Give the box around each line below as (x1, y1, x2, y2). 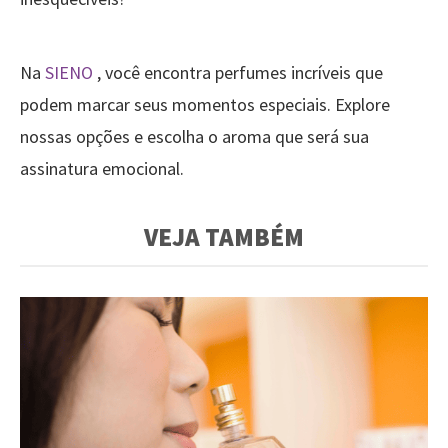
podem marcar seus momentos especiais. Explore (20, 93, 390, 117)
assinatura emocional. (20, 157, 184, 181)
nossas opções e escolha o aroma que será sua (20, 125, 369, 149)
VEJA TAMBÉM (144, 221, 304, 254)
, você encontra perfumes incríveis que (93, 61, 383, 85)
